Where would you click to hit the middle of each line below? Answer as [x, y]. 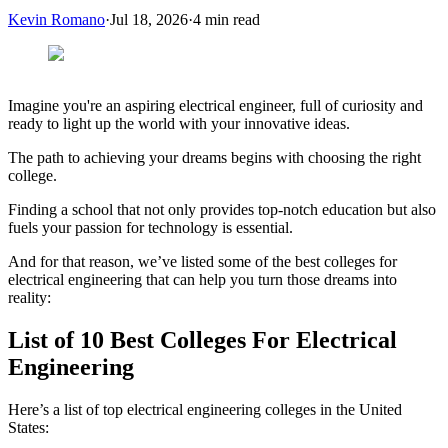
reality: [29, 297]
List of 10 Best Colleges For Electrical [202, 339]
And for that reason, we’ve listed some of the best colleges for [202, 261]
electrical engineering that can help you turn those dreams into [202, 279]
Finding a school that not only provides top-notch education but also [222, 209]
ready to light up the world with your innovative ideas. [179, 123]
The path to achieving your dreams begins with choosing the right [214, 157]
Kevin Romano [56, 19]
